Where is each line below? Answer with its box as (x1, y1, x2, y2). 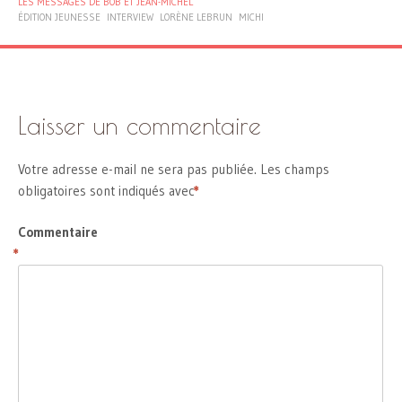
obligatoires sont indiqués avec (18, 181, 198, 199)
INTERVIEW (107, 10, 153, 23)
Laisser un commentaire (18, 111, 261, 141)
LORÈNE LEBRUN (160, 10, 232, 23)
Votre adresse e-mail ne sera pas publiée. (18, 160, 257, 178)
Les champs (260, 160, 329, 178)
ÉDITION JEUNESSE (18, 10, 100, 23)
